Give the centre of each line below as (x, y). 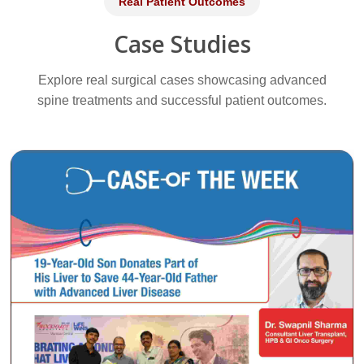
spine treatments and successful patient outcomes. (182, 101)
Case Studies (182, 44)
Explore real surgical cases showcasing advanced (182, 80)
